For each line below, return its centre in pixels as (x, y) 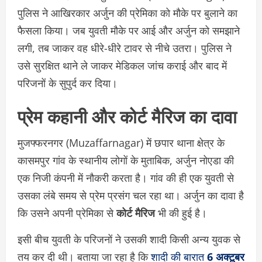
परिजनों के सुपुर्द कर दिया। (68, 83)
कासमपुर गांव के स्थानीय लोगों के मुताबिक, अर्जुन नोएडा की (126, 161)
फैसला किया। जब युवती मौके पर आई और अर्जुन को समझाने (129, 31)
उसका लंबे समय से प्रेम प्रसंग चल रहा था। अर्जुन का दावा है (131, 196)
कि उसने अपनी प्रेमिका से (67, 213)
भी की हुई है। (181, 213)
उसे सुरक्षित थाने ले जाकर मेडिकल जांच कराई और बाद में (122, 66)
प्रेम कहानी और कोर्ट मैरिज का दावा (127, 116)
